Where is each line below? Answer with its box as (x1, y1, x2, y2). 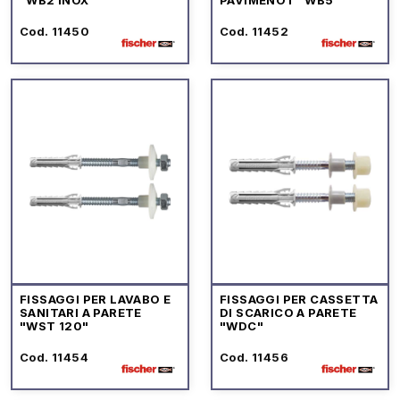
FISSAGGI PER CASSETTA (220, 291, 379, 306)
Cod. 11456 (220, 349, 288, 364)
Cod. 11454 (20, 349, 88, 364)
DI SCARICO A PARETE (220, 304, 357, 320)
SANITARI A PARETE (20, 304, 142, 320)
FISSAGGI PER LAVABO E (20, 291, 171, 306)
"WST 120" (20, 318, 89, 333)
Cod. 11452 (220, 23, 288, 38)
